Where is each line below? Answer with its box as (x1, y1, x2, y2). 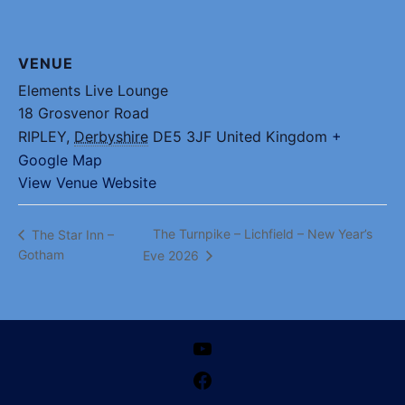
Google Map (18, 151, 102, 170)
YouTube (212, 338, 268, 356)
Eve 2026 (143, 248, 203, 264)
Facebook (212, 370, 275, 388)
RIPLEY (18, 127, 66, 146)
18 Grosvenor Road (18, 104, 149, 123)
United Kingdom (216, 127, 327, 146)
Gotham (18, 247, 64, 263)
